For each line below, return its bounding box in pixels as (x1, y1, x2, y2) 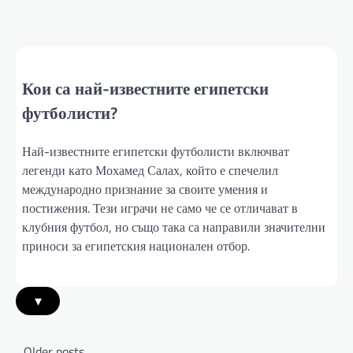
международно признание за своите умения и (22, 179, 269, 199)
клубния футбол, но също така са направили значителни (22, 217, 326, 236)
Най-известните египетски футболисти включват (22, 141, 290, 161)
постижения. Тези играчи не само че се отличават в (22, 198, 299, 217)
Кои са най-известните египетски (22, 75, 269, 101)
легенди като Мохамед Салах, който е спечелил (22, 160, 279, 180)
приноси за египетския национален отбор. (22, 236, 251, 255)
